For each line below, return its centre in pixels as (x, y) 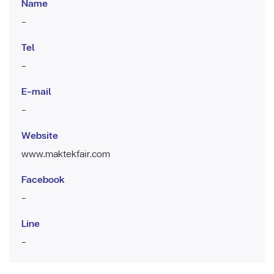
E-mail (36, 91)
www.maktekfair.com (66, 154)
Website (40, 135)
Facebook (43, 179)
